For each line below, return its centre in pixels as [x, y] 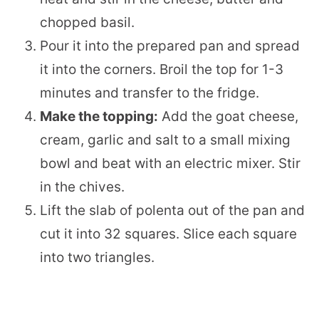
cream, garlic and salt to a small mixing [165, 140]
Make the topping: [99, 117]
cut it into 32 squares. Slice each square [168, 234]
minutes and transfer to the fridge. [150, 93]
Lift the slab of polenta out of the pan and [172, 211]
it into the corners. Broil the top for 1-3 [162, 70]
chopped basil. [89, 23]
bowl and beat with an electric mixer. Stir [170, 164]
